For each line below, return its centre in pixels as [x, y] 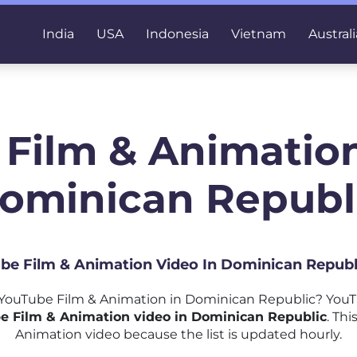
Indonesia [177, 34]
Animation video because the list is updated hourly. [178, 334]
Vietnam [259, 34]
